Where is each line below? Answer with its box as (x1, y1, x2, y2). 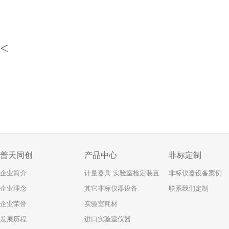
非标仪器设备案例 (169, 169, 222, 177)
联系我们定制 (169, 185, 209, 192)
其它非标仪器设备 (84, 185, 138, 192)
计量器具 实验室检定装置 (84, 169, 159, 177)
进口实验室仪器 (84, 215, 131, 223)
